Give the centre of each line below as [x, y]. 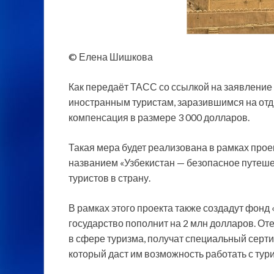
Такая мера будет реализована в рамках [160, 147]
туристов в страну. [109, 177]
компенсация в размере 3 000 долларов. [159, 117]
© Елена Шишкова [111, 56]
